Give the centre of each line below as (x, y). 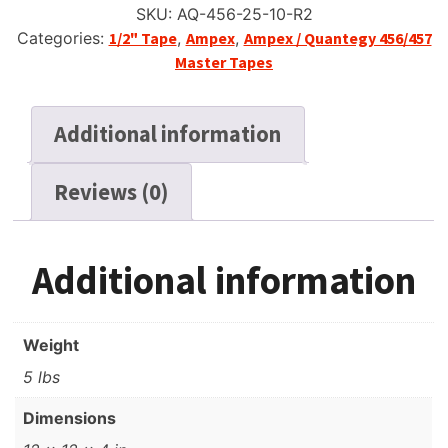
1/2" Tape (142, 38)
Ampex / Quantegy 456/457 (337, 38)
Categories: (62, 38)
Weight (51, 345)
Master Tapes (224, 62)
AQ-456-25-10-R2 (244, 14)
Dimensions (70, 418)
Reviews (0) (111, 191)
